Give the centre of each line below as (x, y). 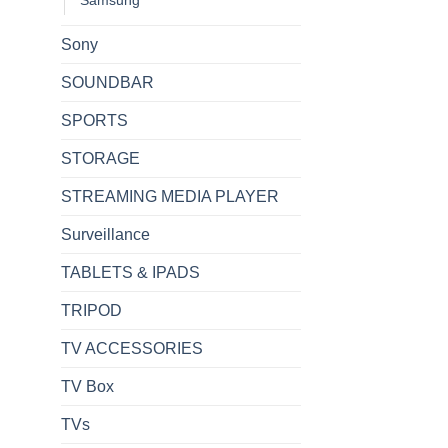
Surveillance (105, 234)
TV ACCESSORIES (132, 348)
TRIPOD (91, 310)
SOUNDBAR (107, 82)
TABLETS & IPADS (130, 272)
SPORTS (94, 120)
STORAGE (100, 158)
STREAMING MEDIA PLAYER (170, 196)
